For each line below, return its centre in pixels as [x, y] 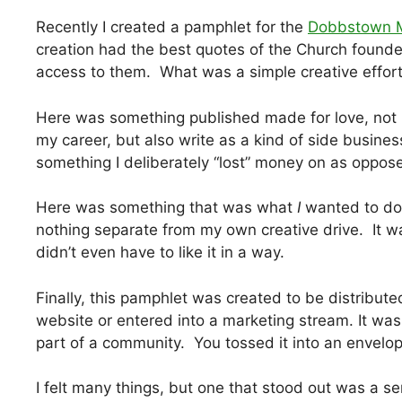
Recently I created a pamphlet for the [172, 27]
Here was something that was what [166, 208]
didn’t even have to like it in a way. [160, 253]
